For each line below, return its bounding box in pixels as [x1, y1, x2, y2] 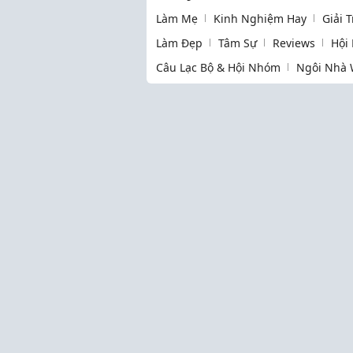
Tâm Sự [218, 35, 257, 50]
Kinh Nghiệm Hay [214, 10, 307, 26]
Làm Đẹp [156, 35, 203, 50]
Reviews [273, 35, 315, 50]
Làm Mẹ [156, 10, 198, 26]
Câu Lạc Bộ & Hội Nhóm [156, 59, 281, 75]
